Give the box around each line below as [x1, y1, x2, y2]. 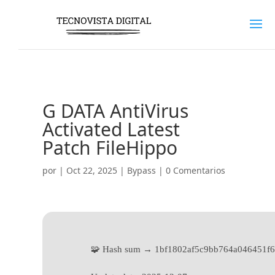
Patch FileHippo [42, 135, 177, 160]
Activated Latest [42, 117, 180, 142]
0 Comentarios [165, 165, 225, 176]
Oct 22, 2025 [66, 165, 117, 176]
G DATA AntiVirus [42, 98, 188, 123]
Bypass [126, 165, 156, 176]
